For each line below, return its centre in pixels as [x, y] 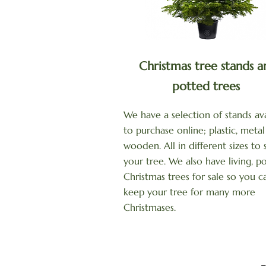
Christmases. [150, 207]
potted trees [206, 86]
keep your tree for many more [189, 192]
